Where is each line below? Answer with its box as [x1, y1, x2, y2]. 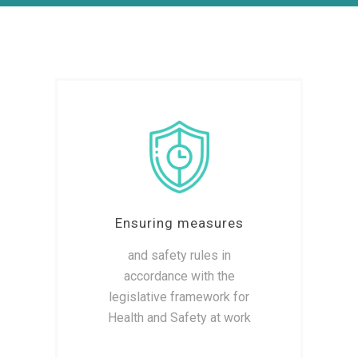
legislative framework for [109, 288, 249, 304]
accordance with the [123, 268, 235, 284]
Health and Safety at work [107, 309, 251, 325]
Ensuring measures [114, 214, 244, 231]
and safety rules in [127, 247, 231, 263]
